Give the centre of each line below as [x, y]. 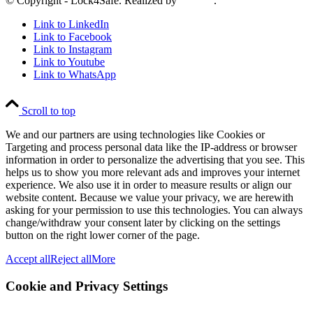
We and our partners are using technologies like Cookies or [135, 135]
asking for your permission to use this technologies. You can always [154, 210]
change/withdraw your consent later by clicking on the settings [143, 223]
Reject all [71, 259]
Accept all [28, 259]
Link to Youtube [69, 62]
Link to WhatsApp [75, 75]
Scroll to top [49, 111]
